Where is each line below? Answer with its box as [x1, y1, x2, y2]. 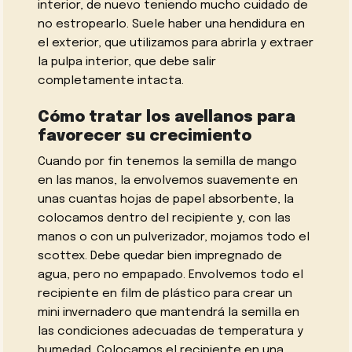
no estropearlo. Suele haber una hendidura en [38, 18, 306, 31]
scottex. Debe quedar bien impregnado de [38, 250, 283, 263]
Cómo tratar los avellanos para [38, 110, 296, 126]
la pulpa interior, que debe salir [38, 56, 217, 69]
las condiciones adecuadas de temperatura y [38, 325, 304, 339]
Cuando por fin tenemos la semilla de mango [38, 156, 298, 169]
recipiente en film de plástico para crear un [38, 288, 293, 301]
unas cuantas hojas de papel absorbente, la [38, 193, 295, 207]
